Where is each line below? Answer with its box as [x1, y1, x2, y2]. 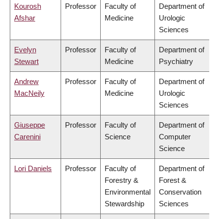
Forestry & [105, 176, 138, 185]
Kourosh [14, 2, 41, 11]
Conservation [159, 188, 201, 197]
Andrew [14, 77, 39, 86]
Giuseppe [14, 121, 45, 130]
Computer [159, 132, 191, 141]
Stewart [14, 57, 39, 66]
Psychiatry [159, 57, 193, 66]
